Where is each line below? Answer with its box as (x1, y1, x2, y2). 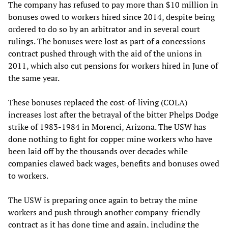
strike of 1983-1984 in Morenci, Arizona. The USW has (8, 121, 206, 132)
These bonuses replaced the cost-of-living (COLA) (8, 96, 187, 108)
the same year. (8, 72, 60, 83)
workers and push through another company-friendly (8, 206, 200, 218)
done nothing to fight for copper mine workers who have (8, 133, 212, 145)
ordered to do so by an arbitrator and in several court (8, 23, 200, 35)
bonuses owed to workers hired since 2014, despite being (8, 11, 215, 22)
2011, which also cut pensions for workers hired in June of (8, 60, 218, 71)
